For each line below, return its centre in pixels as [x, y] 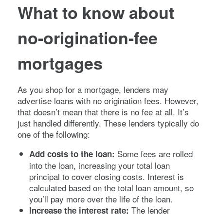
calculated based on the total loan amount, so [111, 187]
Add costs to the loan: [73, 154]
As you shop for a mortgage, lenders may [93, 89]
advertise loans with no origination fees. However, [108, 100]
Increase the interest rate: [80, 210]
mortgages [60, 63]
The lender [151, 210]
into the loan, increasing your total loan [100, 165]
